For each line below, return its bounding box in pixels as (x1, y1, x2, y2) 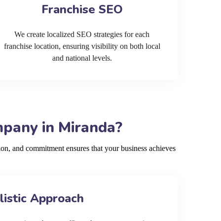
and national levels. (52, 54, 112, 62)
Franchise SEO (41, 1, 123, 17)
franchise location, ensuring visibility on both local (3, 42, 160, 50)
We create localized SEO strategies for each (14, 30, 149, 38)
